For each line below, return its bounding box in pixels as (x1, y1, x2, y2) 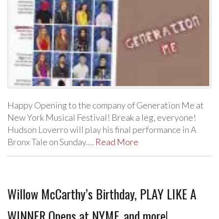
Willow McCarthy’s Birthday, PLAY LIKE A (7, 184, 197, 203)
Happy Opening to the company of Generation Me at (7, 99, 204, 110)
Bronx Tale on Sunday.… (7, 136, 95, 147)
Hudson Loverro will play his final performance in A (7, 124, 197, 135)
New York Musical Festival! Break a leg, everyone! (7, 111, 196, 123)
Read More (95, 136, 138, 147)
